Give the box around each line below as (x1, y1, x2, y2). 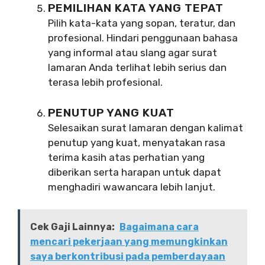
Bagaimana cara (119, 221, 199, 233)
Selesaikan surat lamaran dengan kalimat (48, 121, 243, 134)
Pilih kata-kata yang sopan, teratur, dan (48, 17, 235, 30)
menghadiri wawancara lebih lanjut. (48, 180, 215, 193)
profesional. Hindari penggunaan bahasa (48, 32, 238, 44)
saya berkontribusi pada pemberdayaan (30, 251, 225, 263)
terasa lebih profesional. (48, 76, 163, 89)
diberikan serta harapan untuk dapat (48, 166, 221, 178)
